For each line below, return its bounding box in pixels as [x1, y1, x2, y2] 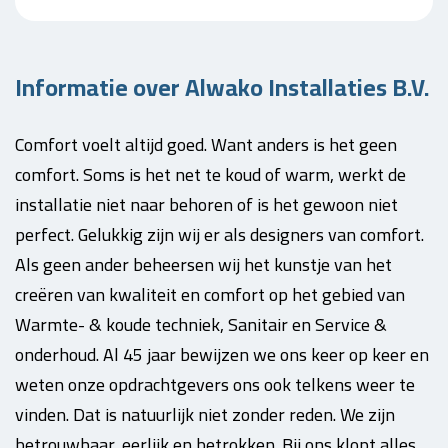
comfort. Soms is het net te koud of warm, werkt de [15, 158, 406, 191]
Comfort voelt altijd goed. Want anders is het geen [15, 128, 397, 161]
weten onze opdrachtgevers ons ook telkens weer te [15, 368, 415, 401]
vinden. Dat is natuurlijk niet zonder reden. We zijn [15, 398, 395, 431]
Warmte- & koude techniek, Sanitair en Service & [15, 308, 387, 341]
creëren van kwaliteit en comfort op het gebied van [15, 278, 405, 311]
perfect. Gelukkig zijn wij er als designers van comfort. [15, 218, 424, 251]
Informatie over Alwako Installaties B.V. [15, 65, 429, 110]
